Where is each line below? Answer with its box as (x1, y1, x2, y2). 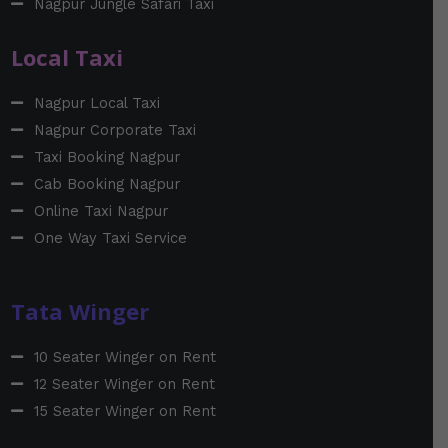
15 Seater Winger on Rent (33, 401, 216, 420)
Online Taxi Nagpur (33, 201, 168, 220)
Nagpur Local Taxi (33, 93, 160, 112)
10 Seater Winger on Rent (33, 347, 216, 366)
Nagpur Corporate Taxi (33, 120, 196, 139)
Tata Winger (11, 295, 149, 326)
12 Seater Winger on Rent (33, 374, 215, 393)
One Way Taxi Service (33, 228, 187, 247)
